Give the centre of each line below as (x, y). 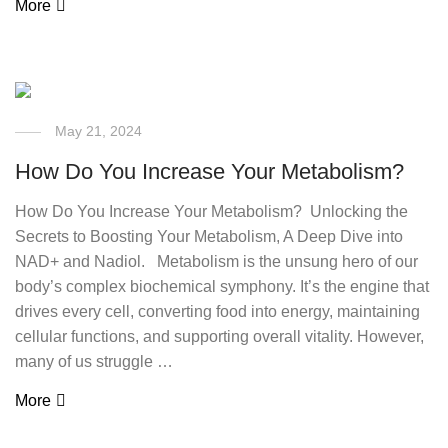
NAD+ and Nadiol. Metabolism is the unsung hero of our (217, 261)
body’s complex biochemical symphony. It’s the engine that (222, 286)
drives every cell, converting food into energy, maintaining (218, 311)
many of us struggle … (94, 361)
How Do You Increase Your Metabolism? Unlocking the (212, 211)
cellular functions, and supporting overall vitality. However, (220, 336)
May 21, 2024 (99, 131)
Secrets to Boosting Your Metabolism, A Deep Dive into (209, 236)
